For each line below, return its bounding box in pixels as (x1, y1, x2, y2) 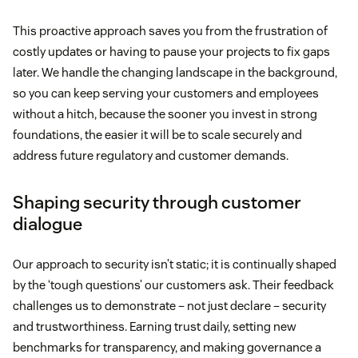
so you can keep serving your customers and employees (13, 85, 319, 101)
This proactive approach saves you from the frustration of (13, 22, 328, 38)
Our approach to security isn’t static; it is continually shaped (13, 256, 336, 272)
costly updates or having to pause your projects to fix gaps (13, 43, 330, 59)
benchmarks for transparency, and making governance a (13, 339, 321, 355)
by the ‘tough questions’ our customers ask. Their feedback (13, 276, 334, 292)
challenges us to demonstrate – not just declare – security (13, 297, 326, 313)
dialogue (13, 212, 82, 235)
